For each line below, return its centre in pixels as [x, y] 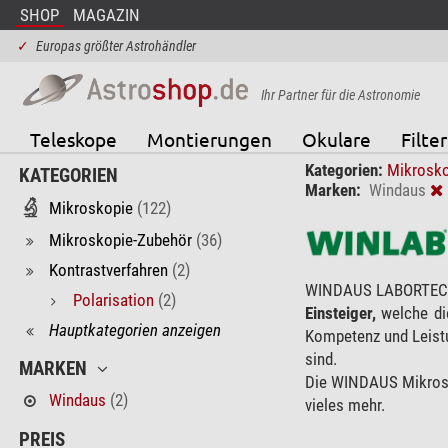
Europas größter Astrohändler [115, 46]
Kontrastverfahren [108, 269]
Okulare [336, 138]
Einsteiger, [340, 312]
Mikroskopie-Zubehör [120, 239]
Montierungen [209, 138]
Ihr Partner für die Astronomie [340, 94]
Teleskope [73, 138]
